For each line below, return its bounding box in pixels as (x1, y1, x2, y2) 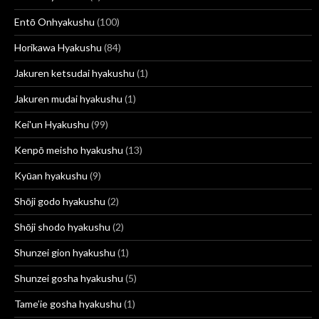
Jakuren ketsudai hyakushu (14, 66, 135, 79)
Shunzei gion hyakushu (14, 246, 115, 258)
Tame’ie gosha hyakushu (14, 297, 122, 310)
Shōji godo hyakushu (14, 194, 105, 207)
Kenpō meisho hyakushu (14, 143, 123, 156)
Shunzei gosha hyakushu (14, 271, 123, 284)
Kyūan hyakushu (14, 169, 88, 182)
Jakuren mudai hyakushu (14, 92, 122, 105)
